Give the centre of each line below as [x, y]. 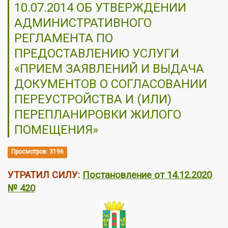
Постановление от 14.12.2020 [147, 175]
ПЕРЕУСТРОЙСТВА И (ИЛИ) [93, 99]
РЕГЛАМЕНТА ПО [64, 38]
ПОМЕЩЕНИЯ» [56, 130]
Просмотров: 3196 [38, 152]
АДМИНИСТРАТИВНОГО [83, 23]
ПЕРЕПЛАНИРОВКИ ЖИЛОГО [98, 114]
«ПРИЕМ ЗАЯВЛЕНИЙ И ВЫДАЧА [109, 68]
